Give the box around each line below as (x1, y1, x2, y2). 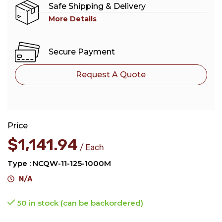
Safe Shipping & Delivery (48, 1, 146, 11)
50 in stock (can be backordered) (17, 198, 143, 208)
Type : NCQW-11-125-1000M (7, 158, 111, 168)
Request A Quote (76, 69, 146, 79)
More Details (48, 14, 97, 23)
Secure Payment (48, 47, 115, 57)
